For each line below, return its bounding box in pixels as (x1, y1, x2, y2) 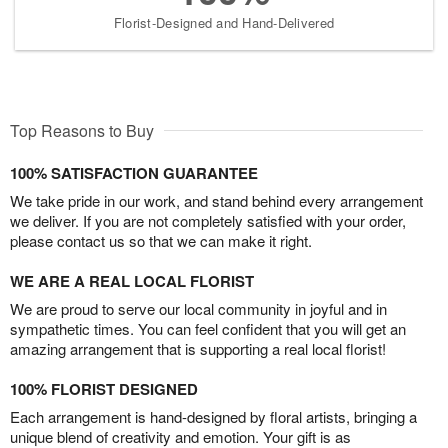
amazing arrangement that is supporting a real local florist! (10, 338, 386, 360)
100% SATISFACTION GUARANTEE (10, 162, 258, 185)
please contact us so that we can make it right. (10, 230, 312, 252)
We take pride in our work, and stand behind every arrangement (10, 190, 423, 212)
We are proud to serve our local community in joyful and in (10, 298, 387, 320)
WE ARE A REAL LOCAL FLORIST (10, 270, 254, 293)
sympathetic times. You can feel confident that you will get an (10, 318, 406, 340)
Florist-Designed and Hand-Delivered (113, 13, 335, 33)
